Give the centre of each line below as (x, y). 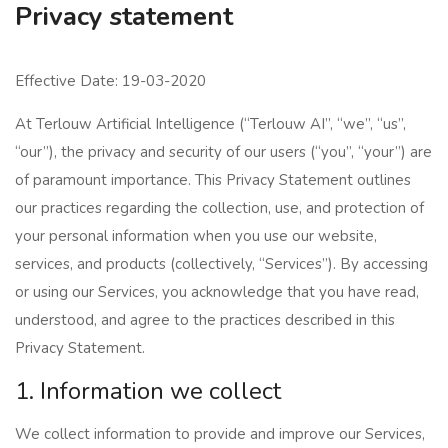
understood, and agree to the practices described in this (205, 320)
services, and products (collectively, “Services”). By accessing (221, 264)
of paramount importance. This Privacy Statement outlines (213, 180)
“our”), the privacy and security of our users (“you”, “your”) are (223, 152)
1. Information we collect (148, 391)
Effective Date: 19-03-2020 (110, 81)
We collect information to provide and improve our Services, (220, 434)
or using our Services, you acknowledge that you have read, (217, 292)
